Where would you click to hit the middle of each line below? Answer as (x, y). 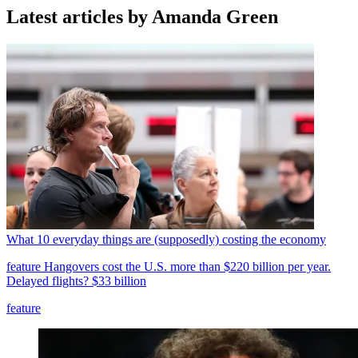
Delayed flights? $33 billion (76, 281)
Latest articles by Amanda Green (142, 17)
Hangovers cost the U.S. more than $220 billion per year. (186, 267)
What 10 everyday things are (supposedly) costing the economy (166, 240)
